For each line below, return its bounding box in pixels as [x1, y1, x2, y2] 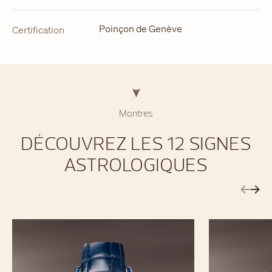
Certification [12, 23, 64, 36]
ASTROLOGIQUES [64, 152, 208, 176]
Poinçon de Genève [98, 21, 182, 35]
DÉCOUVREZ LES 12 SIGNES [20, 131, 251, 155]
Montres [118, 107, 153, 119]
